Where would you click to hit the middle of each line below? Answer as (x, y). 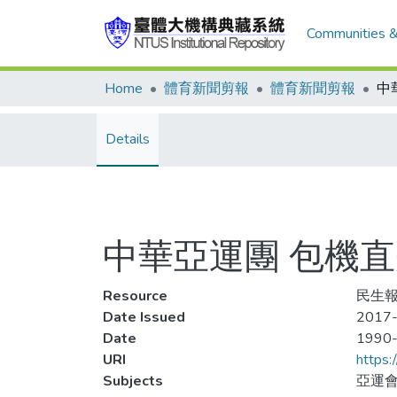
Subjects (133, 381)
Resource (135, 296)
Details (128, 139)
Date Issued (144, 317)
